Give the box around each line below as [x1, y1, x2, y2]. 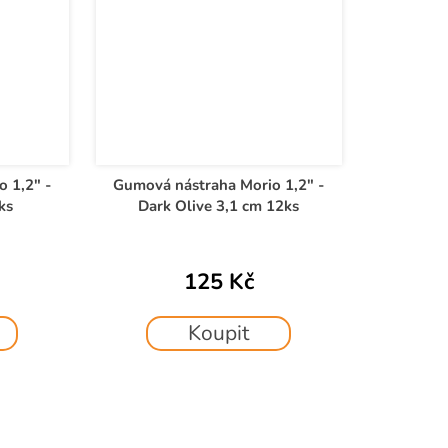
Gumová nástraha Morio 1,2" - [112, 175, 325, 196]
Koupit [188, 319, 250, 348]
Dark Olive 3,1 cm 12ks [138, 196, 300, 217]
